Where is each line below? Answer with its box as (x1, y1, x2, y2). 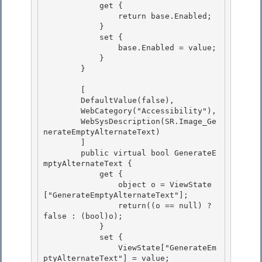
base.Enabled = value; (43, 43, 118, 53)
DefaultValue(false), (43, 96, 81, 105)
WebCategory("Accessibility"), (43, 106, 81, 116)
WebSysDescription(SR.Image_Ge (43, 117, 81, 126)
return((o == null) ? (43, 201, 118, 211)
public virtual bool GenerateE (43, 149, 81, 158)
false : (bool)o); (43, 212, 127, 221)
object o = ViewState (43, 180, 118, 189)
